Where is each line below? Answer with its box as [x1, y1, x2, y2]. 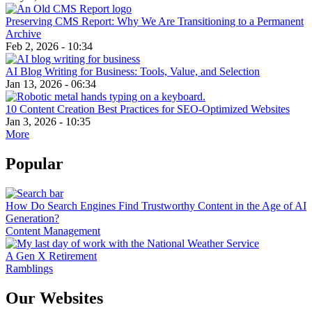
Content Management [6, 224, 100, 237]
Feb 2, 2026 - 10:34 [6, 40, 93, 52]
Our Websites [6, 288, 103, 307]
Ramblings [6, 262, 53, 274]
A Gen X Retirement [6, 249, 97, 262]
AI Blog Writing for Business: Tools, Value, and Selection [6, 65, 260, 77]
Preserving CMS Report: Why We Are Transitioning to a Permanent [6, 15, 304, 27]
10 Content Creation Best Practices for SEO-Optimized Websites [6, 102, 290, 115]
